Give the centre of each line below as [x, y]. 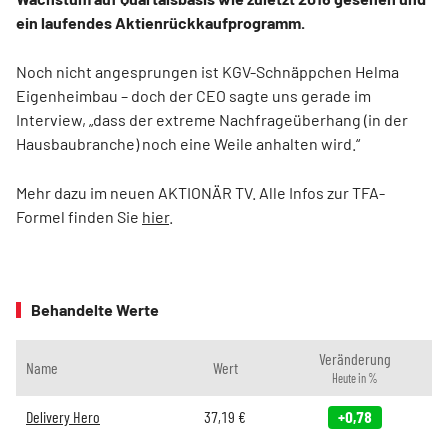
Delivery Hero [63, 416]
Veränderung [354, 358]
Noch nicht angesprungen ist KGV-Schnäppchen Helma [207, 71]
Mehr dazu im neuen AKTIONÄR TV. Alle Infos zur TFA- [200, 192]
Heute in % [354, 378]
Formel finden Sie [79, 216]
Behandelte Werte [95, 309]
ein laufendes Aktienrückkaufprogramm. [160, 22]
